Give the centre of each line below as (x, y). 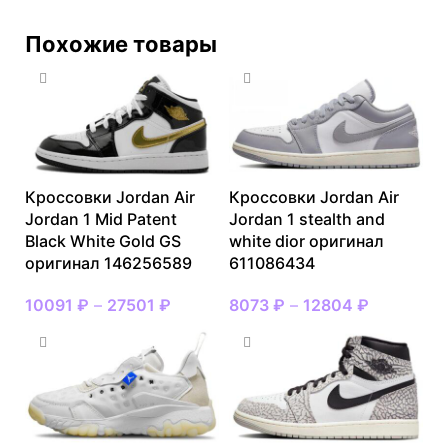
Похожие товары (121, 43)
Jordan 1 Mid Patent (101, 218)
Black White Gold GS (103, 240)
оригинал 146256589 (108, 262)
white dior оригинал (306, 240)
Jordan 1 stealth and (307, 218)
